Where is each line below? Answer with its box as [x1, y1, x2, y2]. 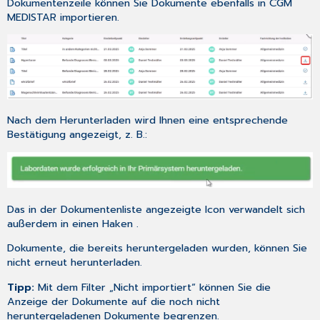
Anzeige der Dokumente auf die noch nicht [7, 293, 221, 309]
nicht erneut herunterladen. [7, 254, 143, 271]
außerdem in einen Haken [7, 215, 137, 231]
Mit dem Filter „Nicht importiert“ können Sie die [38, 279, 271, 295]
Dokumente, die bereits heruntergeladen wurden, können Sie [7, 240, 308, 256]
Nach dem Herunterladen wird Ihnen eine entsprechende [7, 112, 289, 129]
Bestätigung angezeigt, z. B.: [7, 126, 148, 143]
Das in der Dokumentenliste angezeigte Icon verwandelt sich [7, 201, 306, 217]
